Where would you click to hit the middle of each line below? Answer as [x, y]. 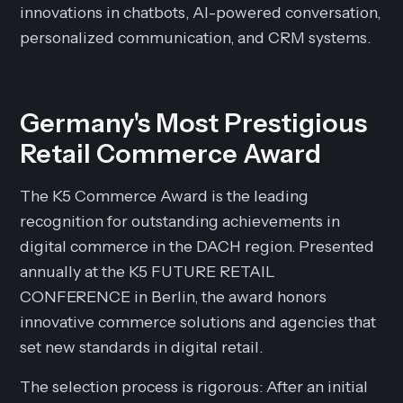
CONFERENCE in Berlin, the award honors [174, 296]
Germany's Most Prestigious [194, 123]
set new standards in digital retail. [142, 347]
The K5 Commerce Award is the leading [165, 196]
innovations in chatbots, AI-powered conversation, [201, 12]
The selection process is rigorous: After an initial [194, 386]
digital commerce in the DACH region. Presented [197, 246]
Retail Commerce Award [171, 153]
